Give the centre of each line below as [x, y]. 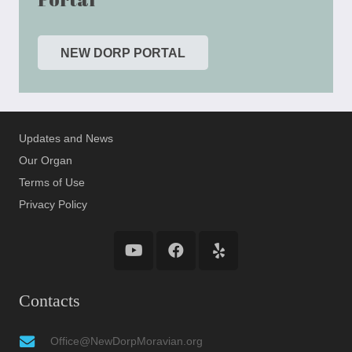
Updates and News [66, 139]
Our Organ [46, 161]
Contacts [49, 301]
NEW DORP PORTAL [123, 53]
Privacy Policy [53, 205]
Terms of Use [52, 183]
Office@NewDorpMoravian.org [126, 341]
